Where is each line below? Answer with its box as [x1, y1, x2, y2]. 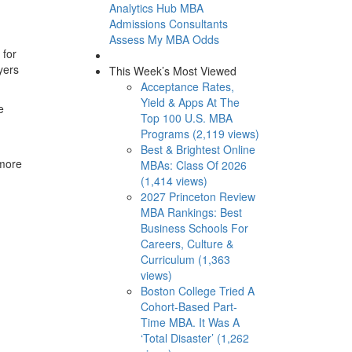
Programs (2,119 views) [140, 125, 259, 141]
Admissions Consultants [108, 15, 228, 31]
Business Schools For [140, 219, 248, 236]
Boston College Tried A [140, 282, 255, 299]
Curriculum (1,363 [140, 251, 230, 267]
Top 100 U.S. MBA [140, 109, 233, 126]
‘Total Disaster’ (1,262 [140, 329, 249, 346]
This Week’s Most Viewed [108, 62, 236, 79]
